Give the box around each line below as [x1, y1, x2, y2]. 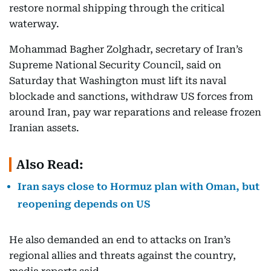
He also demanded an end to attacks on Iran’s [9, 234, 230, 246]
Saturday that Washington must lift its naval [9, 75, 226, 87]
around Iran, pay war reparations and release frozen [9, 106, 261, 118]
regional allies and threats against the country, [9, 250, 236, 261]
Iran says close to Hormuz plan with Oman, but [18, 181, 260, 192]
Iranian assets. [9, 122, 79, 134]
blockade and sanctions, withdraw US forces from [9, 91, 253, 102]
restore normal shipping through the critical [9, 2, 224, 14]
